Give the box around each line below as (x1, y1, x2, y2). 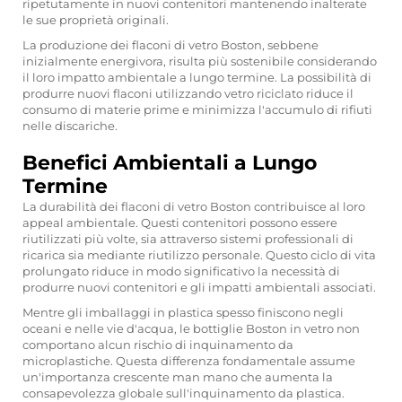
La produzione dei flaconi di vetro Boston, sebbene (22, 38, 319, 52)
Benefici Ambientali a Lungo (22, 151, 317, 175)
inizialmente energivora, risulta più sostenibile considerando (22, 54, 377, 68)
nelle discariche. (22, 118, 118, 133)
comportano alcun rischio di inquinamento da (22, 337, 293, 352)
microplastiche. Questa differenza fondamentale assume (22, 354, 355, 368)
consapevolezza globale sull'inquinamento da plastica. (22, 386, 345, 400)
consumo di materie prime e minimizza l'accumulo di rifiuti (22, 102, 372, 117)
